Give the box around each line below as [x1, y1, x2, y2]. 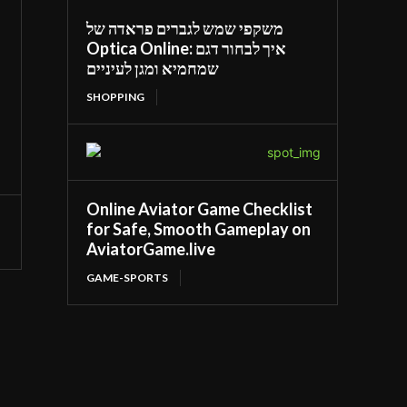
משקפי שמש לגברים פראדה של [86, 17, 284, 38]
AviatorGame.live [86, 238, 216, 259]
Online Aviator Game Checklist [86, 198, 313, 219]
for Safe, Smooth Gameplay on [86, 218, 312, 239]
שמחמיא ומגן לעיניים [86, 57, 220, 78]
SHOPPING [86, 89, 145, 104]
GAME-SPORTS [86, 270, 169, 284]
